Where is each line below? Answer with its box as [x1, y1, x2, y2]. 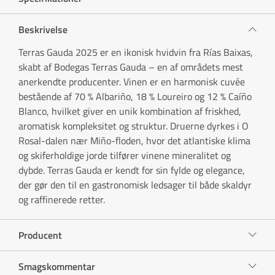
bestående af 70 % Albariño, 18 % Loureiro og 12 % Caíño [18, 88, 252, 104]
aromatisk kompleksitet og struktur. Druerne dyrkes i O [18, 118, 249, 133]
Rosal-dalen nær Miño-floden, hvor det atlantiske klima [18, 133, 250, 148]
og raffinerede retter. [18, 192, 105, 207]
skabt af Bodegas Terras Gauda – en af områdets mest [18, 59, 243, 74]
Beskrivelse [18, 21, 68, 37]
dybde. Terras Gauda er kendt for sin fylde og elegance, [18, 162, 245, 177]
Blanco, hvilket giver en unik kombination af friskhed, [18, 103, 241, 118]
